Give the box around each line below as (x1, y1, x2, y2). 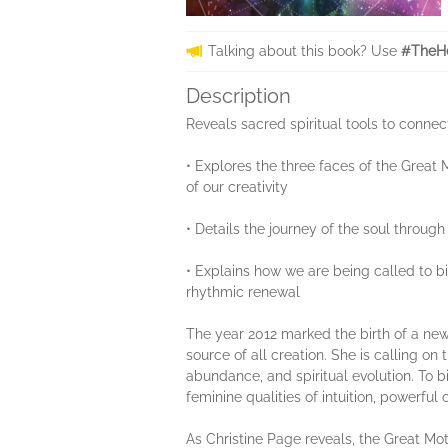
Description (186, 84, 291, 108)
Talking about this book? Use (208, 43, 401, 59)
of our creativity (186, 179, 288, 195)
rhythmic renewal (186, 284, 300, 300)
